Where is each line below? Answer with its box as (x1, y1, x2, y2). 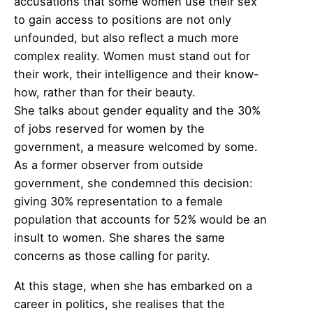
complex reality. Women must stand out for (14, 49, 250, 64)
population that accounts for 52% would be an (14, 212, 267, 227)
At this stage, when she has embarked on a (14, 278, 252, 293)
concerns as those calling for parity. (14, 249, 210, 263)
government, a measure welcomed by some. (14, 140, 258, 154)
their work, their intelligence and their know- (14, 67, 259, 82)
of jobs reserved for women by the (14, 122, 205, 136)
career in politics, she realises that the (14, 296, 225, 311)
